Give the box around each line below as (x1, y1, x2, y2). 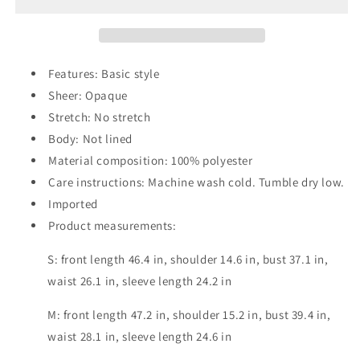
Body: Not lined (48, 130, 133, 146)
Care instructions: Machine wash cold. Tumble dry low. (48, 174, 345, 190)
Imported (48, 195, 98, 211)
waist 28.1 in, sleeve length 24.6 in (47, 328, 232, 344)
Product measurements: (48, 217, 177, 233)
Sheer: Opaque (48, 87, 128, 103)
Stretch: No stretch (48, 108, 151, 125)
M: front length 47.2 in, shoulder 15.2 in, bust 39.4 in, (47, 306, 331, 322)
